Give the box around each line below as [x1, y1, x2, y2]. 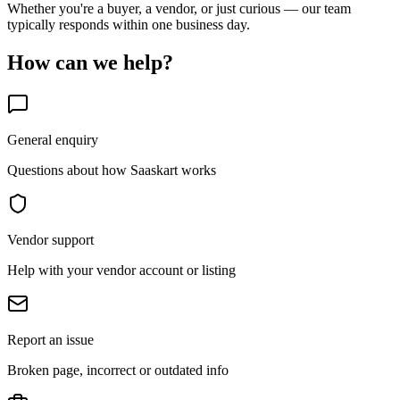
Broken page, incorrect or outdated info [7, 362, 229, 378]
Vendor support [7, 231, 94, 247]
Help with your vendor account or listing [7, 262, 236, 278]
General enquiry [7, 131, 98, 147]
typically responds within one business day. [7, 16, 250, 32]
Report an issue [7, 331, 94, 347]
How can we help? [7, 50, 173, 74]
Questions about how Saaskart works [7, 162, 216, 178]
